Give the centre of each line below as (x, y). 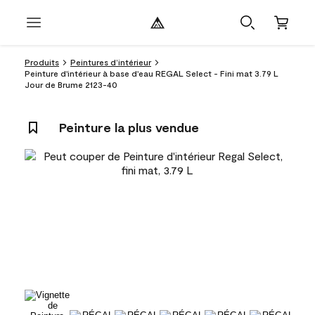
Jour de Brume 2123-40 (71, 84)
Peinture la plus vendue (129, 127)
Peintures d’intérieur (111, 62)
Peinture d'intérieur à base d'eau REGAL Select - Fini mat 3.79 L (152, 73)
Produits (42, 62)
